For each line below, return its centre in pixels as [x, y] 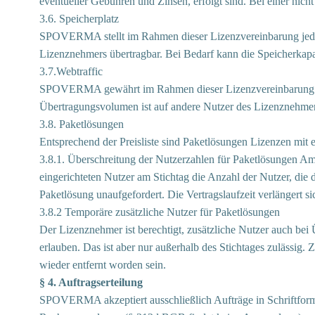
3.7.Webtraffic [71, 71]
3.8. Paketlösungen [82, 124]
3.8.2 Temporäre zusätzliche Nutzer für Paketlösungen [160, 212]
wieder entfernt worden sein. [103, 265]
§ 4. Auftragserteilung [91, 282]
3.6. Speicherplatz [79, 19]
